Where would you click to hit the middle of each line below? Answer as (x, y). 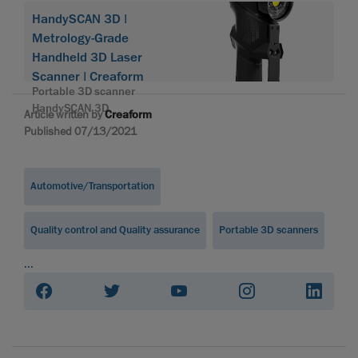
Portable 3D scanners (268, 230)
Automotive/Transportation (92, 186)
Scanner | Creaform (88, 76)
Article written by (64, 114)
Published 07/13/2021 (80, 131)
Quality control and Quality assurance (115, 230)
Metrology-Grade (80, 38)
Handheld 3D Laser (87, 57)
